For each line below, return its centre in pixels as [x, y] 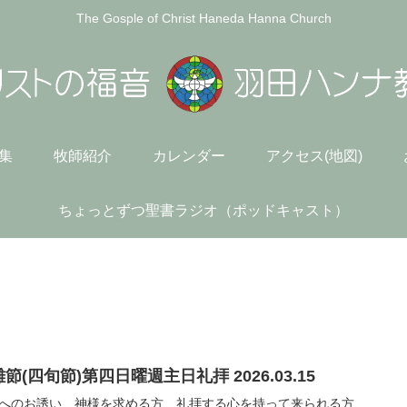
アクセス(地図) [314, 155]
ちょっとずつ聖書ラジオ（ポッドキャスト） [203, 210]
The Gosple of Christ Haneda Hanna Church [203, 19]
